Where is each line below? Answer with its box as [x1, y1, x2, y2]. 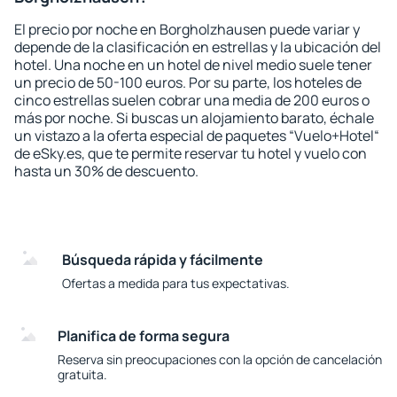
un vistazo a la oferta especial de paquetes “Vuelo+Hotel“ [14, 126, 379, 145]
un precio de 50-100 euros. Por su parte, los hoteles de [14, 73, 362, 92]
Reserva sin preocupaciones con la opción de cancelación [58, 351, 383, 368]
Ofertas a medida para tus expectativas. [62, 275, 290, 292]
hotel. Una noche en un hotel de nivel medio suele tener [14, 55, 372, 74]
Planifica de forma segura [58, 326, 230, 346]
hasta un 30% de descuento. [14, 161, 198, 181]
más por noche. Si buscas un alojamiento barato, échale [14, 108, 374, 128]
